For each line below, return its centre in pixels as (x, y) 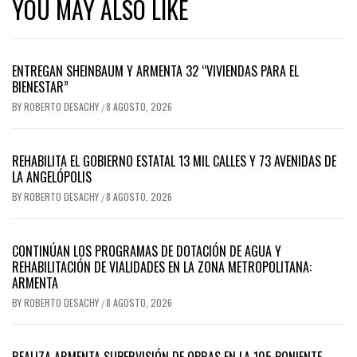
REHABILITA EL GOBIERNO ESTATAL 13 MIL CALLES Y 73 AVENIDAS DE (174, 161)
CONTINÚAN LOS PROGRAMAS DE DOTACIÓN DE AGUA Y (147, 251)
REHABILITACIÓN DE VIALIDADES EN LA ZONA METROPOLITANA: (162, 267)
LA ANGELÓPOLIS (52, 177)
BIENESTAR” (40, 87)
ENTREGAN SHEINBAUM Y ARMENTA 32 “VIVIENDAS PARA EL (155, 71)
